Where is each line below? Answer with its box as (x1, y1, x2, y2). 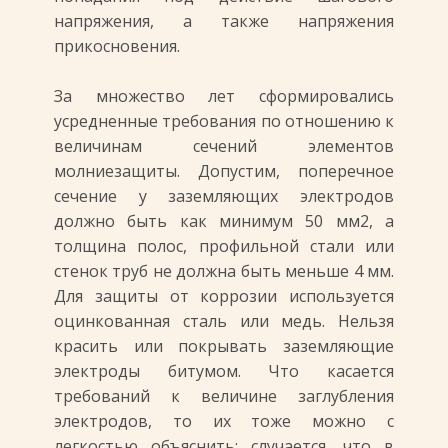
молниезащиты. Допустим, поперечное (54, 160, 394, 182)
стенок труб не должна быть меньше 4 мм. (54, 260, 394, 282)
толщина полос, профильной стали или (54, 235, 394, 257)
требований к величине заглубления (54, 385, 394, 407)
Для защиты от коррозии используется (54, 285, 394, 307)
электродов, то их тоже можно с (54, 410, 394, 432)
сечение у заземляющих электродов (54, 185, 394, 207)
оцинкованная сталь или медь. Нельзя (54, 310, 394, 332)
